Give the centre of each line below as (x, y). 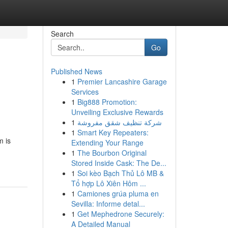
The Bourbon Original (112, 153)
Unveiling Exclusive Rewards (117, 112)
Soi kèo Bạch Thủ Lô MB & (120, 173)
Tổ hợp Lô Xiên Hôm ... (108, 183)
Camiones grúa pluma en (118, 193)
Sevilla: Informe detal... (108, 204)
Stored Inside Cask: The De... (119, 163)
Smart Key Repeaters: (113, 132)
